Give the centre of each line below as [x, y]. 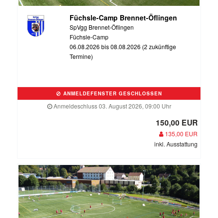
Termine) [81, 56]
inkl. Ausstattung [176, 144]
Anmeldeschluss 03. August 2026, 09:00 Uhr [111, 106]
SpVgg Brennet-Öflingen [101, 27]
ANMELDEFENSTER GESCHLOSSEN [111, 93]
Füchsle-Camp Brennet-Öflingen [123, 18]
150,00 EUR [177, 122]
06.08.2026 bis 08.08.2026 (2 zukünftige [123, 46]
